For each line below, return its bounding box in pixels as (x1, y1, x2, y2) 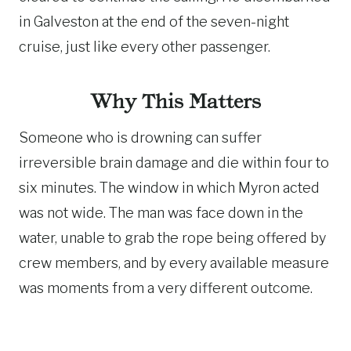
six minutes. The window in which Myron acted (19, 179, 320, 196)
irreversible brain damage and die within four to (19, 154, 329, 171)
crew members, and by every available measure (19, 254, 329, 271)
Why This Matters (90, 89, 261, 113)
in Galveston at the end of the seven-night (19, 13, 289, 30)
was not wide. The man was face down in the (19, 204, 303, 221)
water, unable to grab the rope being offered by (19, 229, 326, 246)
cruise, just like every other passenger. (19, 38, 270, 55)
